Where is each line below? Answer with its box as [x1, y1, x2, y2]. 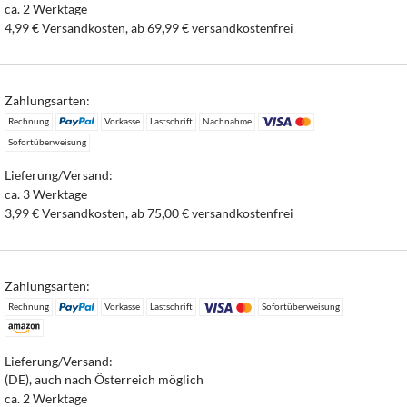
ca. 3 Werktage [5, 186, 88, 203]
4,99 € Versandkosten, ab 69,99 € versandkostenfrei [5, 19, 294, 35]
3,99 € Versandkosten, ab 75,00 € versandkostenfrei [5, 204, 294, 221]
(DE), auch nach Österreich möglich [5, 372, 204, 388]
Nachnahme [202, 114, 252, 126]
